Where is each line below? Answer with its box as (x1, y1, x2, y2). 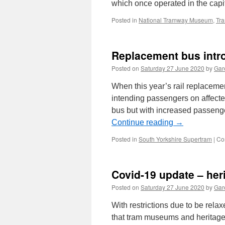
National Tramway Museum (139, 16, 213, 24)
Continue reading (111, 118, 175, 127)
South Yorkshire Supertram (139, 135, 212, 143)
